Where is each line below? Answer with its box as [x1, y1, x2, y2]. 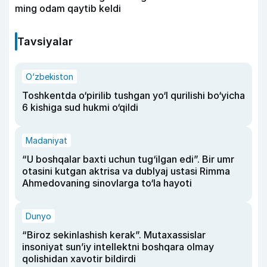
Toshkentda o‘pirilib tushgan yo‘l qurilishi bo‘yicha [22, 89, 245, 102]
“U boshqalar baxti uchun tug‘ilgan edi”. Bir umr [22, 153, 234, 166]
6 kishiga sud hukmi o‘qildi [22, 101, 138, 114]
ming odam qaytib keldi [15, 2, 121, 15]
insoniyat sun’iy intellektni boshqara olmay [22, 241, 214, 253]
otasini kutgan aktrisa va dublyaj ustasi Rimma [22, 165, 230, 178]
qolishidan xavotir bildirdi [22, 253, 136, 265]
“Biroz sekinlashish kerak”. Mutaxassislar [22, 229, 206, 241]
